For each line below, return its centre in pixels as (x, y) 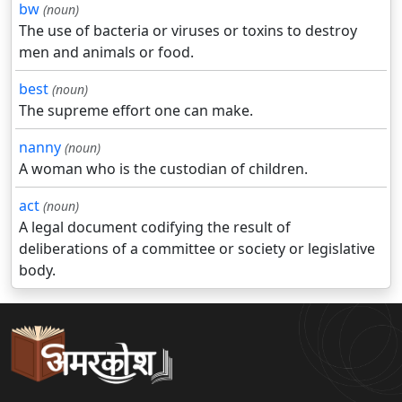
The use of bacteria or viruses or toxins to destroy (188, 31)
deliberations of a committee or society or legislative (197, 249)
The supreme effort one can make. (136, 111)
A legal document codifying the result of (155, 227)
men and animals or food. (106, 52)
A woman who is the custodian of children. (163, 169)
